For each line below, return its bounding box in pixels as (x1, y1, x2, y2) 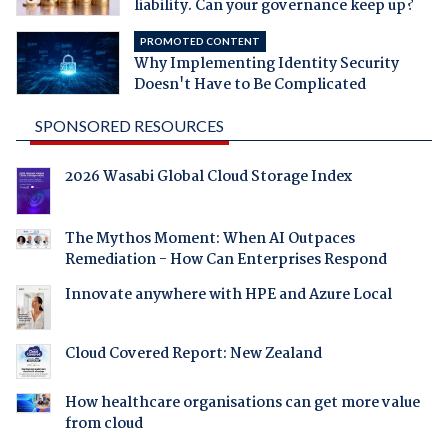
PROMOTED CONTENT (139, 34, 260, 47)
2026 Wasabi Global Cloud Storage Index (64, 164, 352, 189)
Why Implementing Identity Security (133, 51, 399, 76)
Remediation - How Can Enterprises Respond (64, 248, 387, 273)
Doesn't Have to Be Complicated (133, 72, 366, 97)
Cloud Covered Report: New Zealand (64, 341, 322, 366)
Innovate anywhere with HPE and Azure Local (64, 283, 392, 308)
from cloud (64, 412, 143, 437)
